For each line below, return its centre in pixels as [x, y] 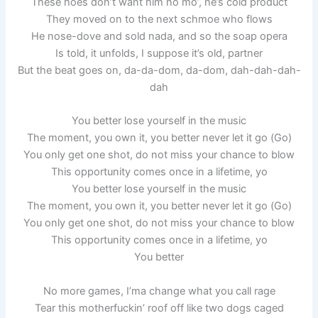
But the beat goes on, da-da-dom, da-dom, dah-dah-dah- [159, 70]
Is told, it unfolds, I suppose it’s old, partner [159, 53]
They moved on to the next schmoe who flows [159, 19]
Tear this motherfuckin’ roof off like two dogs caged [159, 308]
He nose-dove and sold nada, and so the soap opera [159, 36]
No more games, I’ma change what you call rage [159, 291]
